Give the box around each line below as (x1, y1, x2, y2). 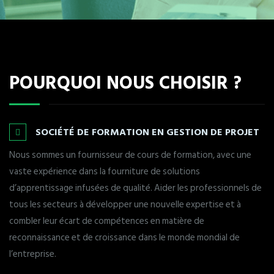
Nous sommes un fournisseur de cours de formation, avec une (9, 147, 251, 163)
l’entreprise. (9, 246, 56, 262)
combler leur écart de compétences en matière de (9, 213, 204, 229)
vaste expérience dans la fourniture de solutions (9, 164, 200, 179)
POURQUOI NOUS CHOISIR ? (9, 68, 242, 95)
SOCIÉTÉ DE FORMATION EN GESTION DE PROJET (35, 124, 259, 139)
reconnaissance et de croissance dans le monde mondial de (9, 230, 240, 245)
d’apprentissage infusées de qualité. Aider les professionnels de (9, 180, 262, 196)
